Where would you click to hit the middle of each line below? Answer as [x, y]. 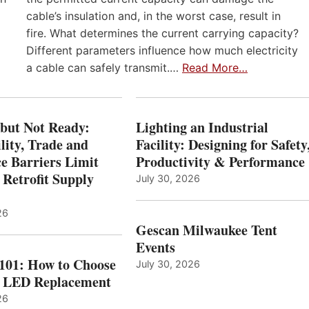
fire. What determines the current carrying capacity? [162, 33]
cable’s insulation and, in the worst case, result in [153, 16]
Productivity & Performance [220, 162]
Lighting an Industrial [202, 128]
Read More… [215, 68]
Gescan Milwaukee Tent [206, 230]
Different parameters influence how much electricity [162, 51]
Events [155, 248]
